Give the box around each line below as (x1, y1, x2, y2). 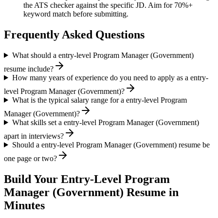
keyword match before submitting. (23, 10, 128, 18)
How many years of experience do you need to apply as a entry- (12, 73, 208, 82)
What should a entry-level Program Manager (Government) (12, 51, 194, 59)
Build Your (4, 172, 61, 185)
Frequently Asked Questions (4, 28, 145, 41)
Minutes (4, 199, 45, 212)
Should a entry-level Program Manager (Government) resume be (12, 140, 210, 149)
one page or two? (4, 154, 57, 163)
